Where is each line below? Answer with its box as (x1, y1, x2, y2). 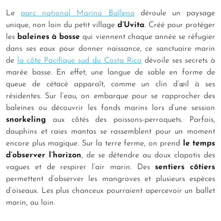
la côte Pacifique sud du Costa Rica (17, 56, 142, 65)
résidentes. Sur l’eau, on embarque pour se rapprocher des (6, 92, 215, 100)
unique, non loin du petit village (6, 21, 117, 29)
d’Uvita (117, 21, 145, 29)
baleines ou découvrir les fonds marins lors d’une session (6, 104, 215, 112)
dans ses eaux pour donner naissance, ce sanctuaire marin (6, 44, 215, 53)
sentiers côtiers (155, 163, 215, 171)
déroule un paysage (134, 9, 216, 17)
